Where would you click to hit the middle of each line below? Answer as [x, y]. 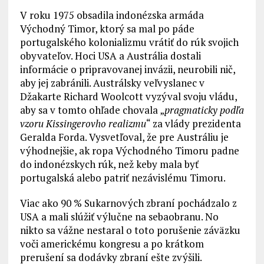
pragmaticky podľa [204, 110]
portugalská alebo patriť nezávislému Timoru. [123, 178]
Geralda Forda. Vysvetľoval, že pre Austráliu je [124, 137]
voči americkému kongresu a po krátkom [112, 244]
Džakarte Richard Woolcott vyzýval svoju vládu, [128, 96]
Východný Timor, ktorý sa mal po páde [107, 29]
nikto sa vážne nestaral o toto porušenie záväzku [130, 230]
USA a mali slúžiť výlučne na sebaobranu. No [119, 217]
